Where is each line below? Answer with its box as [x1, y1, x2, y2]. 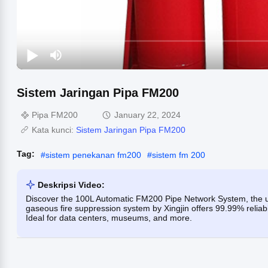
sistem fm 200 [152, 150, 205, 160]
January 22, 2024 [114, 109, 181, 120]
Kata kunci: [32, 124, 76, 135]
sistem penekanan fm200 [45, 150, 141, 160]
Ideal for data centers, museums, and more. [26, 212, 192, 223]
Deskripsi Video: [38, 179, 105, 190]
